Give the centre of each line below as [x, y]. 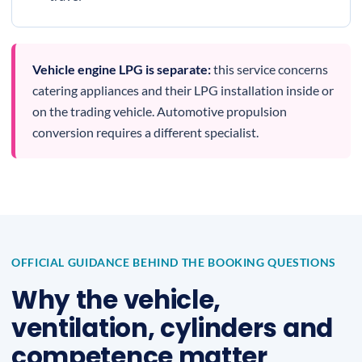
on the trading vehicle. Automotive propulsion [160, 111]
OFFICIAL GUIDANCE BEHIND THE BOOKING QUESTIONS [174, 262]
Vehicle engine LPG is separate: [122, 69]
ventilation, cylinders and [172, 328]
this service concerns [269, 69]
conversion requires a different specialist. [145, 132]
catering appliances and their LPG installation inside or [183, 90]
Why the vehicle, [116, 300]
